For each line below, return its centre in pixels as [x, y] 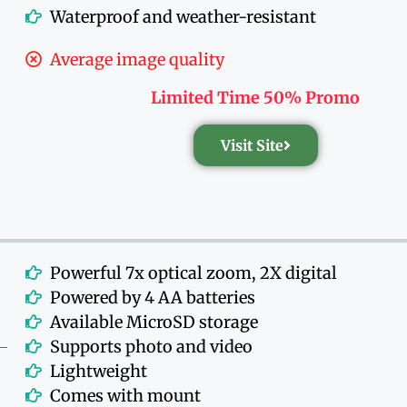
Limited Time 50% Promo [256, 97]
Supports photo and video [152, 346]
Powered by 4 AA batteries [153, 297]
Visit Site [252, 145]
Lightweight [99, 371]
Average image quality [138, 59]
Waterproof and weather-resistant [184, 16]
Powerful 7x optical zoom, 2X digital [194, 273]
